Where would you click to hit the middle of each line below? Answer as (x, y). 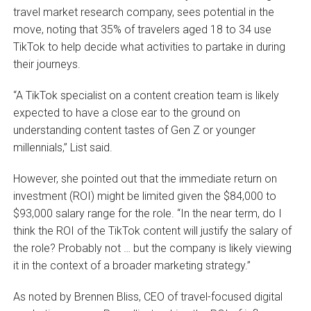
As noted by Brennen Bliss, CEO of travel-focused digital (148, 296)
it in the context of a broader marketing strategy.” (132, 265)
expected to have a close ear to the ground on (126, 112)
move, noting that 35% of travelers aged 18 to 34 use (142, 29)
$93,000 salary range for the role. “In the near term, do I (147, 213)
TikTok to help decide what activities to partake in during (149, 47)
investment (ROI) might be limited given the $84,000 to (144, 196)
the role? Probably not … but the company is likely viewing (152, 248)
